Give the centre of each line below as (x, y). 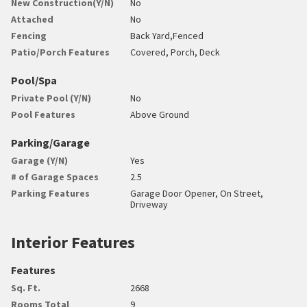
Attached (32, 19)
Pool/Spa (34, 80)
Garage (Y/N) (39, 160)
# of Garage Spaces (55, 176)
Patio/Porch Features (60, 52)
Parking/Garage (50, 142)
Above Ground (160, 114)
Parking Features (50, 193)
